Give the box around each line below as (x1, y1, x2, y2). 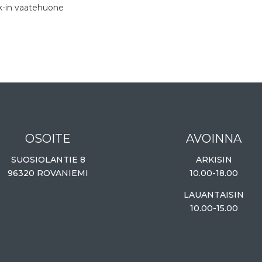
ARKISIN (195, 154, 232, 165)
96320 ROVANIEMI (8, 167, 89, 178)
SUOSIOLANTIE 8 (11, 154, 85, 165)
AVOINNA (186, 131, 242, 146)
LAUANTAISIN (184, 189, 244, 200)
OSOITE (25, 131, 71, 146)
